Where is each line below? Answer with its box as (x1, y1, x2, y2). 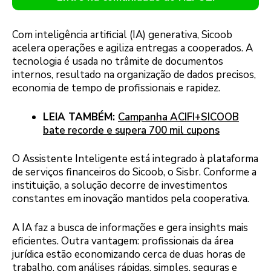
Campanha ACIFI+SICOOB (118, 109, 239, 124)
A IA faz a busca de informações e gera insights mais (12, 220, 248, 235)
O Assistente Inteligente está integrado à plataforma (12, 152, 258, 166)
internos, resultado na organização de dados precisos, (12, 68, 256, 82)
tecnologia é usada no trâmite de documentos (12, 54, 223, 69)
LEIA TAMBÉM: (43, 109, 118, 124)
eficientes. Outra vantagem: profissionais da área (12, 233, 233, 248)
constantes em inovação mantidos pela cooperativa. (12, 192, 249, 206)
